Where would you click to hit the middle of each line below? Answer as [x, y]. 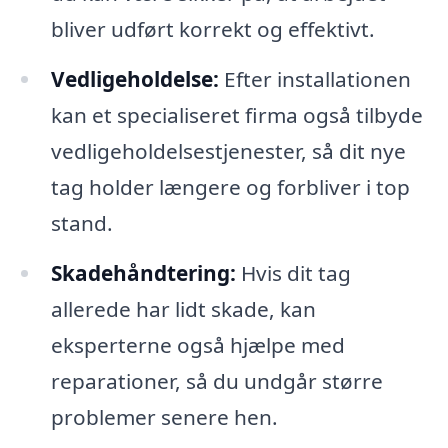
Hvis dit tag [293, 272]
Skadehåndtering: [143, 272]
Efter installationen [314, 79]
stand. [81, 223]
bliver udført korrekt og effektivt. [212, 29]
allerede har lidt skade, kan [183, 308]
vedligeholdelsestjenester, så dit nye [228, 151]
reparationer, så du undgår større [216, 380]
